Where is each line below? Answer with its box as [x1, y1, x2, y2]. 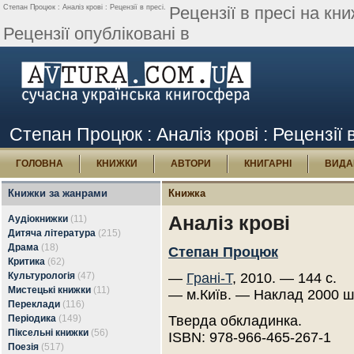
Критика [8, 256, 45, 267]
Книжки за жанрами [8, 187, 107, 199]
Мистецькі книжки [8, 284, 91, 296]
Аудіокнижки [8, 213, 68, 224]
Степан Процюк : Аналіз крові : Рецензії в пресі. [3, 3, 166, 11]
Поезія [8, 341, 39, 352]
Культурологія [8, 270, 75, 281]
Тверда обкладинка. [168, 313, 302, 329]
